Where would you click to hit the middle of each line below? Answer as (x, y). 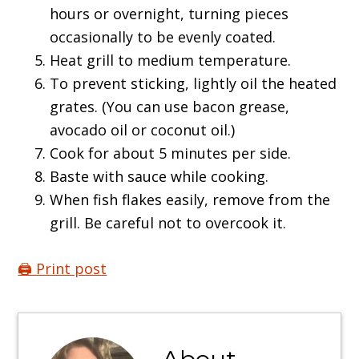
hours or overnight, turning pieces (169, 14)
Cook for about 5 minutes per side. (171, 153)
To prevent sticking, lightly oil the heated (194, 84)
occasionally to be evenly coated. (163, 37)
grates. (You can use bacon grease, (170, 107)
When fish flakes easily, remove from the (190, 200)
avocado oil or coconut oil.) (143, 130)
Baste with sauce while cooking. (159, 177)
